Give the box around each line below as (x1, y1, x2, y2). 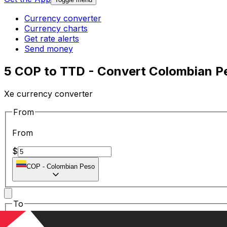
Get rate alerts (24, 33, 79, 44)
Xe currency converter (4, 88, 93, 99)
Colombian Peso (47, 163, 95, 171)
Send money (24, 44, 73, 54)
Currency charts (24, 23, 88, 34)
